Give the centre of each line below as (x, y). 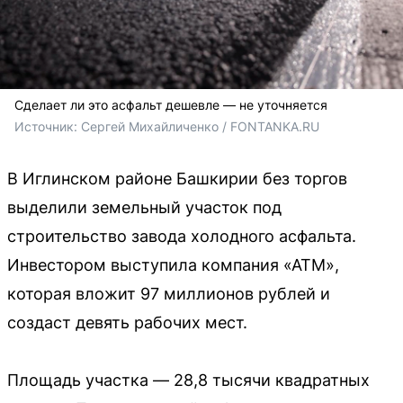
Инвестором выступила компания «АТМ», (173, 265)
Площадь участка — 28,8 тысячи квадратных (188, 381)
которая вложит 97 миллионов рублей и (169, 294)
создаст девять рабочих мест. (127, 323)
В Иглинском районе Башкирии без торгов (177, 179)
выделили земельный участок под (144, 208)
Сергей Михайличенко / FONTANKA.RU (200, 127)
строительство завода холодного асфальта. (182, 237)
